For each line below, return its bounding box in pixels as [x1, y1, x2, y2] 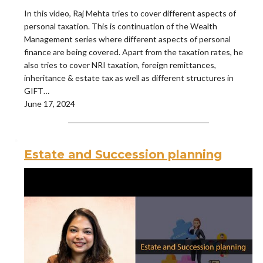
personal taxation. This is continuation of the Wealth [24, 21, 217, 31]
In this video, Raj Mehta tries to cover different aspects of [24, 8, 236, 18]
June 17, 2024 [24, 98, 75, 109]
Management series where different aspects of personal [24, 33, 231, 44]
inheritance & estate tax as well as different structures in [24, 72, 234, 83]
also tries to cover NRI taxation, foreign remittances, [24, 59, 216, 70]
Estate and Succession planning [24, 147, 222, 161]
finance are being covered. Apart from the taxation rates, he [24, 46, 243, 57]
